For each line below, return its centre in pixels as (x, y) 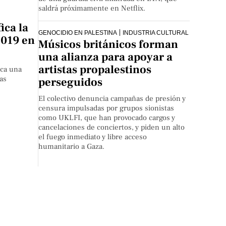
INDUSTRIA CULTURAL (156, 33)
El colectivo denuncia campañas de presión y (112, 99)
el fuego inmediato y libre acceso (93, 137)
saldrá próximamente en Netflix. (92, 9)
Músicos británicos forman (108, 45)
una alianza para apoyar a (106, 57)
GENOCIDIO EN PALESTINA (78, 33)
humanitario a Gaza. (72, 147)
